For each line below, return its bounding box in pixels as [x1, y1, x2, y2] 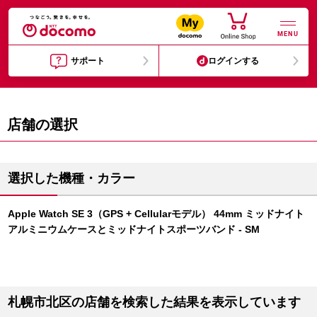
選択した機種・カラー [8, 171, 135, 185]
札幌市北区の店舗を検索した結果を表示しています [8, 295, 301, 309]
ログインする [208, 56, 260, 66]
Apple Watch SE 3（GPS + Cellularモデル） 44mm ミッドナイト [8, 208, 304, 219]
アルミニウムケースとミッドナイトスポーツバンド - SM [8, 224, 260, 235]
